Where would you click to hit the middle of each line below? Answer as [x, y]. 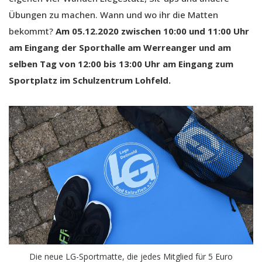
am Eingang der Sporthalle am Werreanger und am [120, 48]
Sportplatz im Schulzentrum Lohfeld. [90, 80]
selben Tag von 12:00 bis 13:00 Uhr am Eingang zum [121, 64]
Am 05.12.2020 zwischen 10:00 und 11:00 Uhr [152, 31]
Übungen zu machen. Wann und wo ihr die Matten [113, 15]
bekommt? [32, 31]
